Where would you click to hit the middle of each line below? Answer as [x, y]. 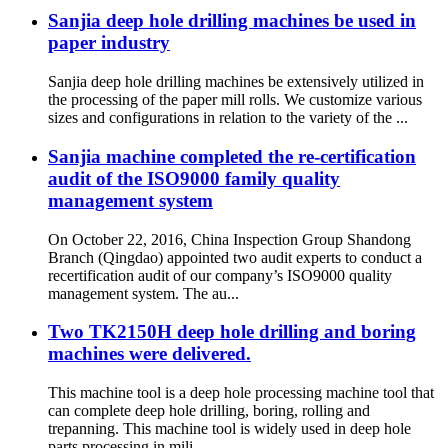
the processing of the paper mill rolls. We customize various [235, 100]
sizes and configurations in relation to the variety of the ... [228, 118]
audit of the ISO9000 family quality [194, 178]
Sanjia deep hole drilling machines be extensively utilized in [236, 82]
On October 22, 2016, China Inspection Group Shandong [229, 239]
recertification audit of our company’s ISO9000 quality [220, 275]
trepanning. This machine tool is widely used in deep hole [229, 428]
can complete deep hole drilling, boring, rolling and [209, 410]
